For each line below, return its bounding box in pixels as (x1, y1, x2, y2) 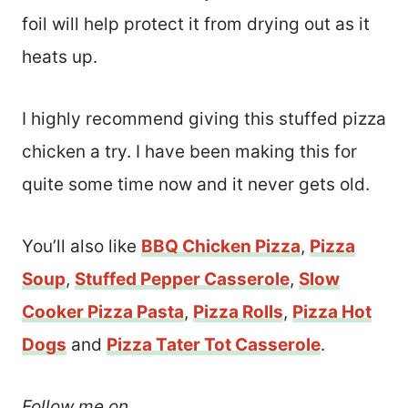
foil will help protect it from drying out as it (22, 14, 370, 36)
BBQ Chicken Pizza (141, 236, 301, 258)
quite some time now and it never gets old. (22, 174, 374, 196)
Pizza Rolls (193, 301, 283, 323)
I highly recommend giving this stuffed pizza (22, 108, 386, 130)
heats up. (22, 46, 102, 68)
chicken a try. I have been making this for (22, 141, 357, 163)
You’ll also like (22, 236, 141, 258)
